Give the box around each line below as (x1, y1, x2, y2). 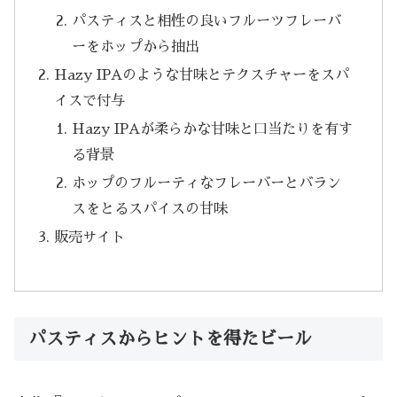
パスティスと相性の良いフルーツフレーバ (71, 12, 341, 28)
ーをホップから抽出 (71, 38, 199, 54)
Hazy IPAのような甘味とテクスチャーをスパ (54, 66, 350, 82)
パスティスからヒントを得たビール (28, 330, 312, 348)
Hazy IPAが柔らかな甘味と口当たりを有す (71, 121, 353, 137)
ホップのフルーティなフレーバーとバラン (71, 175, 341, 191)
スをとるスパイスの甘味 (71, 201, 228, 217)
